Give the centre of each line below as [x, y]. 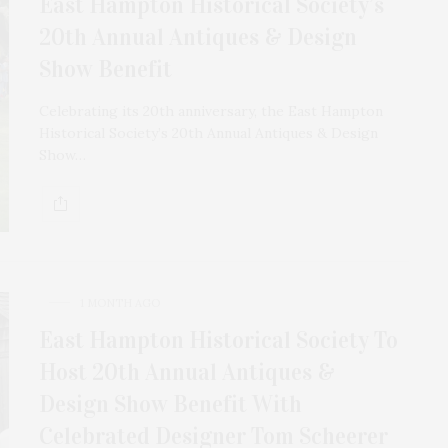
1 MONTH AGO [120, 302]
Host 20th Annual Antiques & [187, 371]
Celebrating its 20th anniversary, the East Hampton [211, 110]
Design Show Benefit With [170, 403]
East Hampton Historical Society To [218, 339]
